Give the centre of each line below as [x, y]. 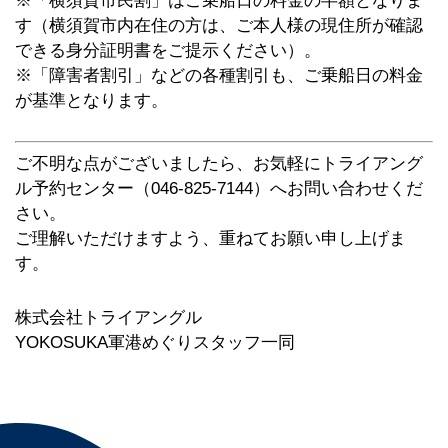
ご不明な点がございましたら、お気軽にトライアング [218, 164]
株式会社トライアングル [108, 317]
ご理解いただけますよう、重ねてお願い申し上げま [210, 239]
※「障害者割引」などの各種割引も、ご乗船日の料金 [218, 75]
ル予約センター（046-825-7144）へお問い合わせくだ [218, 189]
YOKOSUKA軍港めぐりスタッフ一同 [154, 342]
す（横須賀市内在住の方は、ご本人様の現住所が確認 [218, 25]
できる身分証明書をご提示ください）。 [167, 50]
